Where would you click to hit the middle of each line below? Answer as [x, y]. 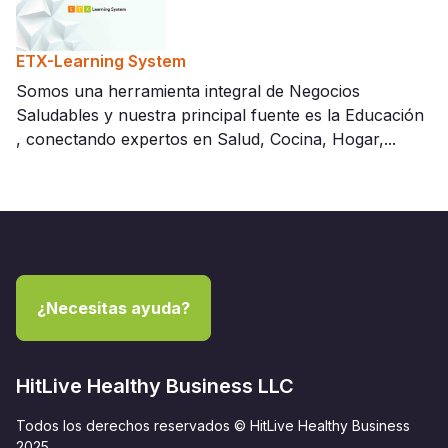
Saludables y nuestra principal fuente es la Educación [220, 115]
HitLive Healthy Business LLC [155, 386]
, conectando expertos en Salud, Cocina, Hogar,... [206, 139]
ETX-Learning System [101, 61]
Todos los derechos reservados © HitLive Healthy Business [213, 426]
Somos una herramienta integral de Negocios [188, 91]
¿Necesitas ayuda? [113, 308]
